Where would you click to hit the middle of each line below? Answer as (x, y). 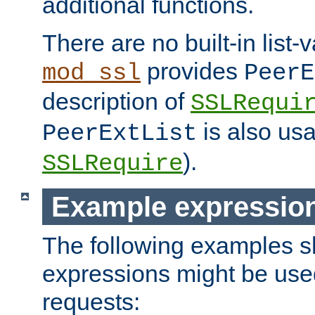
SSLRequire (112, 163)
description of (116, 101)
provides (192, 71)
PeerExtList (120, 133)
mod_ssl (91, 73)
